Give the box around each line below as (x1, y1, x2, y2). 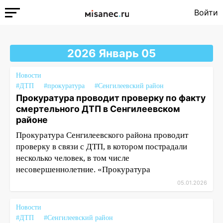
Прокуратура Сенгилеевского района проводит (16, 130, 188, 140)
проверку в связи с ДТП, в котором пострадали (16, 142, 187, 151)
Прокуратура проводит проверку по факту (16, 93, 206, 103)
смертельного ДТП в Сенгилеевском (16, 104, 180, 114)
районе (16, 114, 48, 125)
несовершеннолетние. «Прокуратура (16, 165, 150, 174)
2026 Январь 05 (67, 47, 156, 60)
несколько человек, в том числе (16, 153, 129, 163)
